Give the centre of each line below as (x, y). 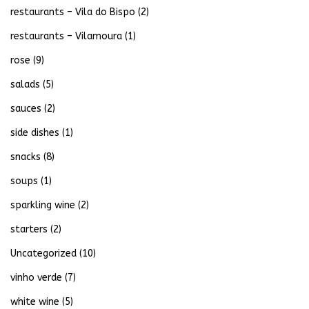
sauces (26, 109)
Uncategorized (43, 254)
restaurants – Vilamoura (66, 37)
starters (29, 230)
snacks (26, 157)
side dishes (35, 133)
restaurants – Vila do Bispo (73, 12)
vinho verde (36, 278)
